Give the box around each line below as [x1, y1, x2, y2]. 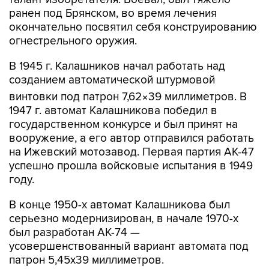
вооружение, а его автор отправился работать [9, 106, 254, 120]
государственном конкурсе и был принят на [9, 92, 238, 106]
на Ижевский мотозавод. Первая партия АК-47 [9, 120, 254, 134]
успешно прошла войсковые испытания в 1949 [9, 134, 253, 148]
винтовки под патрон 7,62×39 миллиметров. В [9, 65, 247, 79]
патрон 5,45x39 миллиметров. [9, 228, 164, 242]
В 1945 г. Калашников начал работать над [9, 34, 225, 48]
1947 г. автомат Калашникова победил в [9, 79, 217, 92]
